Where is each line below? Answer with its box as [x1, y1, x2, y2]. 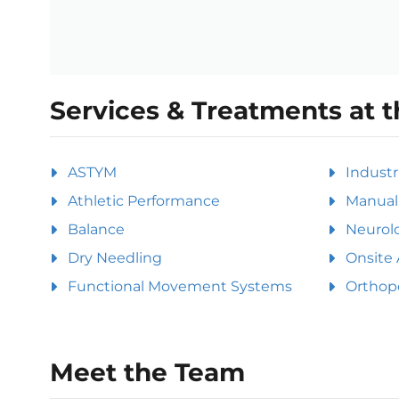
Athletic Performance [68, 191, 220, 209]
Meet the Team [50, 356, 245, 387]
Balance [68, 220, 125, 238]
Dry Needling [68, 248, 162, 266]
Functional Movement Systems [68, 277, 292, 295]
